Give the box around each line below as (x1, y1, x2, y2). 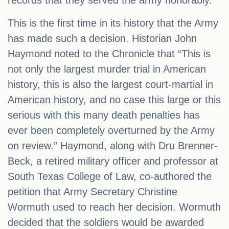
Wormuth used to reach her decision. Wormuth (8, 201, 221, 213)
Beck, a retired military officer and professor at (8, 155, 218, 167)
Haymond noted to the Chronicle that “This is (8, 48, 211, 60)
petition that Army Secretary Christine (8, 186, 177, 198)
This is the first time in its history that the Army (8, 17, 218, 29)
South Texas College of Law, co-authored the (8, 171, 212, 182)
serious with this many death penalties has (8, 109, 200, 121)
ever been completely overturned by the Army (8, 125, 215, 136)
